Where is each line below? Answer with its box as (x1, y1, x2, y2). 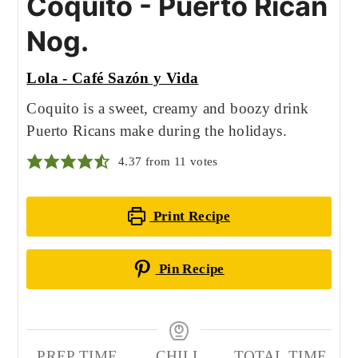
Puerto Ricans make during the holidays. (26, 121, 288, 139)
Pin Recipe (155, 261, 225, 276)
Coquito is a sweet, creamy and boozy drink (26, 99, 309, 117)
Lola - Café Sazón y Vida (26, 69, 199, 86)
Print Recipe (149, 208, 231, 224)
